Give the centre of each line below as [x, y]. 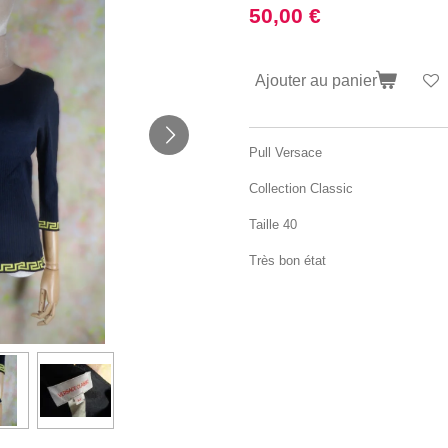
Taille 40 [273, 224]
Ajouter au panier [316, 79]
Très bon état [287, 260]
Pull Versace [285, 152]
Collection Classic [301, 188]
